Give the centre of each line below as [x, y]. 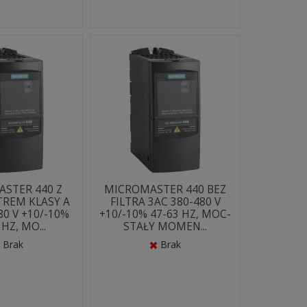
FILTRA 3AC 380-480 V [165, 202]
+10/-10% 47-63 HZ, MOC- [165, 214]
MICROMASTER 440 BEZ [165, 189]
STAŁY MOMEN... [165, 226]
